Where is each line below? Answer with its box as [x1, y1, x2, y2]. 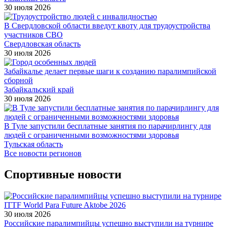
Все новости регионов [4, 148, 82, 158]
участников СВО [4, 30, 63, 39]
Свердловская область [4, 39, 81, 48]
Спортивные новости [4, 168, 122, 181]
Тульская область [4, 139, 63, 148]
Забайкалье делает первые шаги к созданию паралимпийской [4, 66, 216, 75]
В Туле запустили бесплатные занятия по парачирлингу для [4, 121, 211, 130]
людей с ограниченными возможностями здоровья [4, 130, 179, 139]
